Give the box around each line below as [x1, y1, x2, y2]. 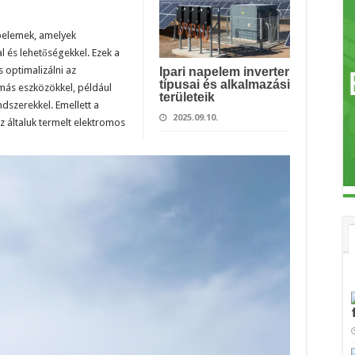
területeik [158, 90, 215, 104]
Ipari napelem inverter [158, 64, 289, 78]
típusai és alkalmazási [158, 77, 290, 91]
